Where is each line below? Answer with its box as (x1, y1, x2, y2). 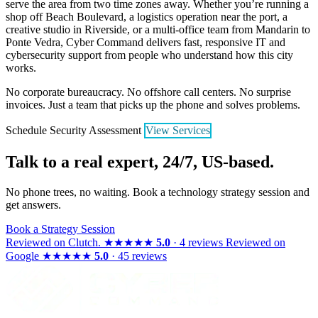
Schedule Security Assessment (6, 124, 141, 136)
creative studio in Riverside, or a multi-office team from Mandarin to (6, 23, 310, 35)
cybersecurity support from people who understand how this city (6, 48, 293, 61)
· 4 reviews (170, 236, 223, 248)
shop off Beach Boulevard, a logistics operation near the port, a (6, 10, 287, 23)
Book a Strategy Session (6, 222, 115, 235)
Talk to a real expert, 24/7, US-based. (6, 152, 274, 171)
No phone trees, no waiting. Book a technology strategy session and (6, 185, 309, 198)
